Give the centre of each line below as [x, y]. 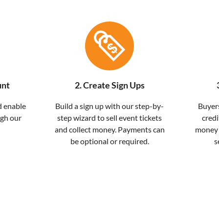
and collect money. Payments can [109, 130]
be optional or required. [109, 141]
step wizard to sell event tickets [109, 118]
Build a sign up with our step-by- [109, 106]
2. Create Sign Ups [109, 85]
